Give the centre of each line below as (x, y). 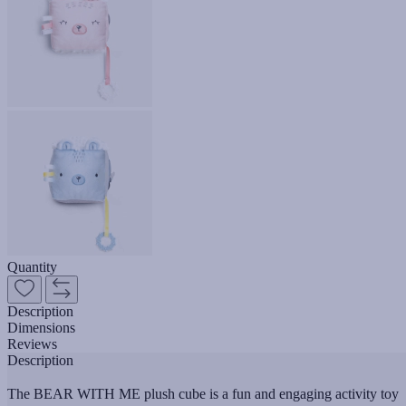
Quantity (32, 266)
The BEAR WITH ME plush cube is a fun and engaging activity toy (203, 393)
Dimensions (41, 327)
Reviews (32, 343)
